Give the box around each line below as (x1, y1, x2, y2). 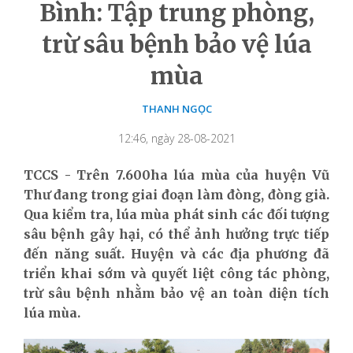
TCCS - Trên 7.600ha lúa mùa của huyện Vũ (24, 166, 329, 183)
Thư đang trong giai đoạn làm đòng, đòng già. (24, 186, 329, 203)
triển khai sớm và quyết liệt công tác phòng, (24, 265, 329, 281)
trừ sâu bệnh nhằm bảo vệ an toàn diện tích (24, 284, 329, 301)
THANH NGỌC (141, 101, 212, 116)
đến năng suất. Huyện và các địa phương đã (24, 245, 329, 262)
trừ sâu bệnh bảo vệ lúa (41, 28, 312, 59)
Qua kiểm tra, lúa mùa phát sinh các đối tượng (24, 206, 329, 222)
